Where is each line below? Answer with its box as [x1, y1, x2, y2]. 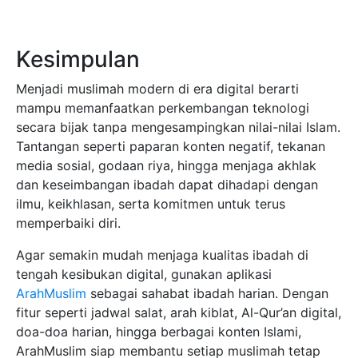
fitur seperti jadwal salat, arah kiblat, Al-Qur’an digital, [16, 304, 341, 320]
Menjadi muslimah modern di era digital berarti [16, 80, 299, 97]
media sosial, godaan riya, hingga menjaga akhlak [16, 157, 316, 173]
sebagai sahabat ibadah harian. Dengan [86, 284, 328, 301]
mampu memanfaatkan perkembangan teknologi [16, 99, 309, 116]
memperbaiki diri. [16, 214, 121, 231]
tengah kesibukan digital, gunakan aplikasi [16, 265, 272, 282]
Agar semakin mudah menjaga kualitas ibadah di [16, 246, 308, 263]
